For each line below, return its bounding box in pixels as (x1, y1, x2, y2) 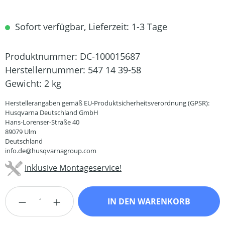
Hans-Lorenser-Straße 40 (5, 118, 79, 127)
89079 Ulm (5, 127, 36, 137)
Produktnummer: (5, 50, 80, 63)
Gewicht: (5, 77, 44, 90)
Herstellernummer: (5, 64, 88, 76)
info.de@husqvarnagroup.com (5, 146, 96, 156)
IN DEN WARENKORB (107, 196, 191, 207)
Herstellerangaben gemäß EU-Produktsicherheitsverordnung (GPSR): (5, 98, 209, 108)
